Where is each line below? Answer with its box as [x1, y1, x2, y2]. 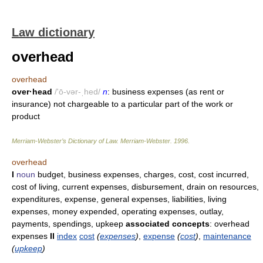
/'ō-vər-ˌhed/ [55, 87, 100, 96]
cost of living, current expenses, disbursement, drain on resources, [12, 182, 259, 191]
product [12, 112, 40, 121]
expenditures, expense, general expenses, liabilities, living [12, 194, 227, 204]
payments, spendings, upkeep [12, 219, 126, 228]
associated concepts [126, 219, 210, 228]
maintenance [203, 231, 251, 241]
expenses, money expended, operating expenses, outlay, [12, 207, 224, 216]
